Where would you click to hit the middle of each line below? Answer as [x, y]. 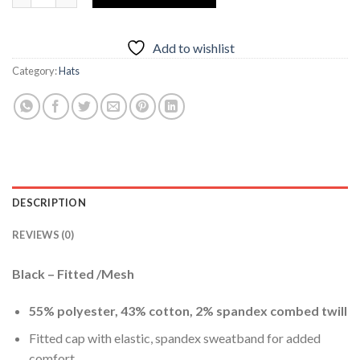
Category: [35, 71]
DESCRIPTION [49, 202]
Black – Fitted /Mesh [73, 274]
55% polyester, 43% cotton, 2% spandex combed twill [188, 310]
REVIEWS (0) [43, 235]
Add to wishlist [193, 48]
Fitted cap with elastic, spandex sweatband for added [174, 338]
